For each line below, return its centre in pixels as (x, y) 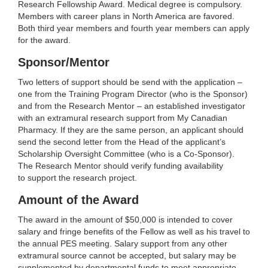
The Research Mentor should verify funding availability (121, 165)
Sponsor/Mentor (64, 62)
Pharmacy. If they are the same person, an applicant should (131, 130)
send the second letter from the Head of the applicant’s (122, 141)
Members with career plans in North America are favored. (126, 16)
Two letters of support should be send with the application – (130, 82)
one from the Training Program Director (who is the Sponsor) (133, 94)
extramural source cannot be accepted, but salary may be (127, 255)
